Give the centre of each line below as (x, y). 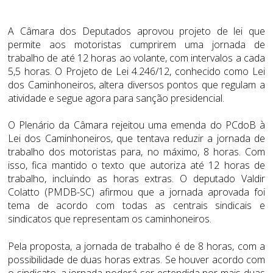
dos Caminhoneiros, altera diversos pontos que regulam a (136, 85)
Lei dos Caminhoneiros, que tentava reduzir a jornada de (136, 139)
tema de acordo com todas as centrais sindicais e (136, 206)
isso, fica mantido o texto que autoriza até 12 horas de (136, 165)
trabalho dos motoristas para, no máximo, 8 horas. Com (136, 152)
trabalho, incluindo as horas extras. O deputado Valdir (136, 179)
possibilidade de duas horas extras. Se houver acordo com (136, 259)
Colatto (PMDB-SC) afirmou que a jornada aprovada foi (136, 192)
